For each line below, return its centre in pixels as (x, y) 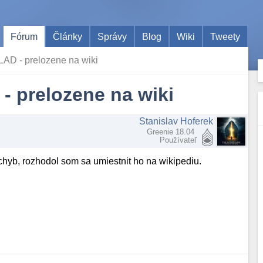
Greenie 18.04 (172, 132)
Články (68, 36)
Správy (112, 36)
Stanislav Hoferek (176, 121)
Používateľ (178, 140)
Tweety (225, 36)
